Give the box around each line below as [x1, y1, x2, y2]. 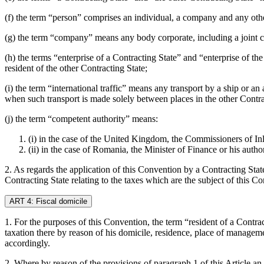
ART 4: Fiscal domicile [9, 196, 87, 206]
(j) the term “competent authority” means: [5, 113, 158, 124]
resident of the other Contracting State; [5, 62, 147, 73]
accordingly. [5, 237, 50, 248]
